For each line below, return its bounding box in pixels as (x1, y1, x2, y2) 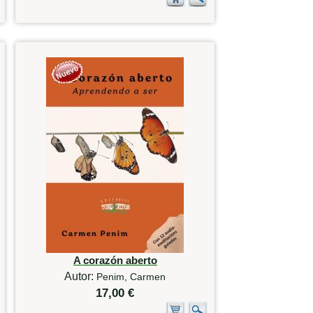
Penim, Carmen (96, 270, 166, 282)
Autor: (64, 270, 97, 282)
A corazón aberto (73, 254, 157, 266)
